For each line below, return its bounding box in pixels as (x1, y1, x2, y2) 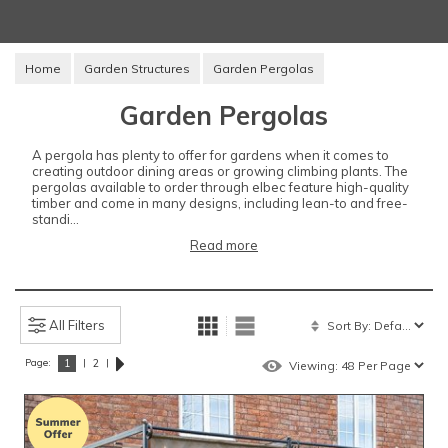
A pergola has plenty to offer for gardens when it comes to (32, 146, 389, 163)
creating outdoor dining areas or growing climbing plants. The (32, 162, 408, 179)
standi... (32, 210, 79, 227)
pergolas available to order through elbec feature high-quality (32, 178, 409, 195)
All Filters (49, 317, 105, 334)
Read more (190, 237, 258, 254)
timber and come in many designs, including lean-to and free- (32, 194, 408, 211)
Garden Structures (84, 60, 190, 76)
